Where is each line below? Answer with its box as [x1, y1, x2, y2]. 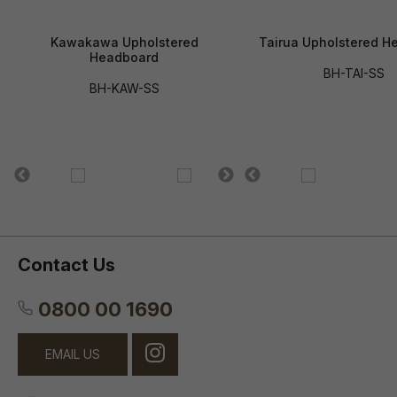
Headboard [90, 50, 159, 66]
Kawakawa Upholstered [50, 35, 198, 51]
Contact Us [18, 253, 115, 276]
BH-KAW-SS [89, 81, 160, 97]
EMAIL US [45, 346, 100, 362]
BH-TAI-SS [323, 66, 385, 82]
